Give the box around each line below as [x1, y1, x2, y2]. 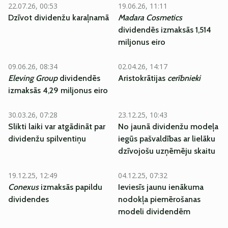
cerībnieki [167, 73, 201, 83]
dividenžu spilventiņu [8, 134, 86, 144]
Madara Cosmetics [118, 13, 182, 22]
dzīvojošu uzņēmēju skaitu [118, 146, 215, 156]
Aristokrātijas [118, 73, 167, 83]
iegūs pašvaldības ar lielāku [118, 134, 215, 144]
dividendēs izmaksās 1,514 [118, 25, 211, 35]
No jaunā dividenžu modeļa [118, 122, 218, 131]
